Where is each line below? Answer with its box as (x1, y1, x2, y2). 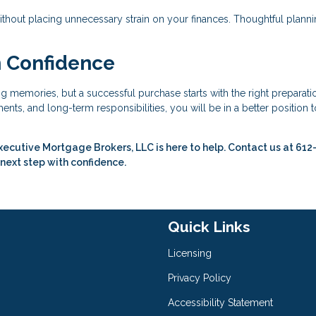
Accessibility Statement (168, 297, 273, 309)
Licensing (168, 248, 212, 260)
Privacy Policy (168, 272, 231, 284)
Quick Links (168, 218, 250, 236)
